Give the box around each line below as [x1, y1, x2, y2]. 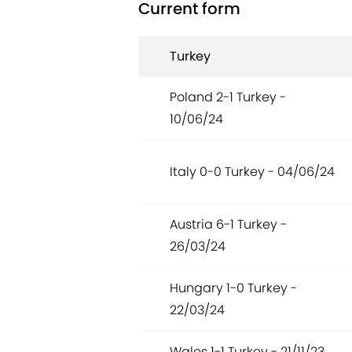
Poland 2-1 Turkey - [170, 88, 286, 107]
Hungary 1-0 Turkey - [170, 279, 297, 298]
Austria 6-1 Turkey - [170, 215, 287, 234]
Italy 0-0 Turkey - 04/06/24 [170, 163, 335, 181]
